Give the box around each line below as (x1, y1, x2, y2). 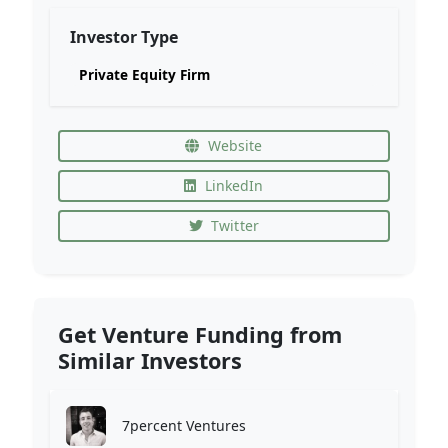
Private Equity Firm (78, 64, 210, 84)
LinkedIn (204, 176, 264, 195)
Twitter (211, 216, 260, 235)
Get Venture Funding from (58, 319, 342, 349)
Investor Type (70, 26, 178, 48)
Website (207, 136, 263, 155)
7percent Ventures (122, 415, 246, 435)
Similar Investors (58, 345, 242, 375)
